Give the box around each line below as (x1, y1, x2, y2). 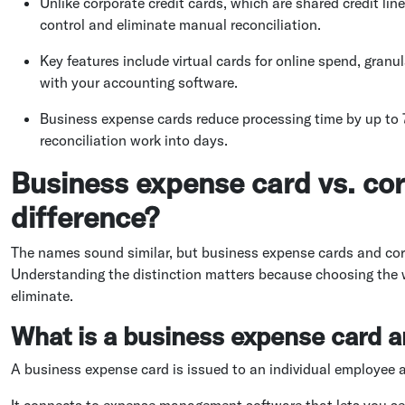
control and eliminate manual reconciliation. (40, 14, 321, 33)
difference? (11, 198, 159, 235)
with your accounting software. (40, 72, 238, 91)
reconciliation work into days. (40, 130, 228, 149)
